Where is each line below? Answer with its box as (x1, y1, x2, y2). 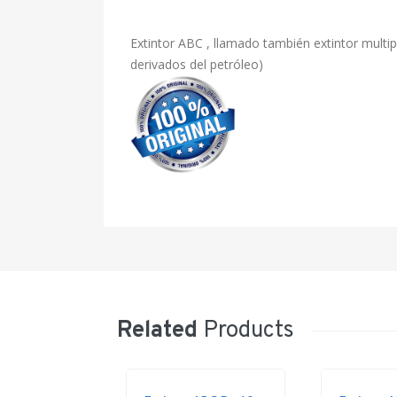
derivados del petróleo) (130, 56, 263, 73)
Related (117, 316, 198, 346)
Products (198, 316, 294, 346)
